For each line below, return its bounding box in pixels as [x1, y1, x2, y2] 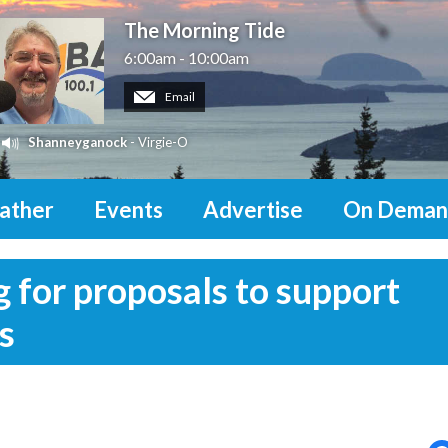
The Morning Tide [124, 18, 286, 43]
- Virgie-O [127, 134, 188, 151]
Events [94, 196, 163, 224]
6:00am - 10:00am [124, 48, 250, 68]
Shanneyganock [28, 134, 127, 151]
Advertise [203, 196, 303, 224]
